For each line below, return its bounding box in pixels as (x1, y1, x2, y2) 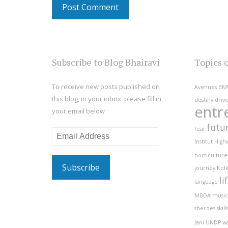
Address (52, 140, 78, 150)
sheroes (194, 205, 215, 212)
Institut (194, 138, 213, 146)
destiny (194, 96, 213, 104)
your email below (52, 106, 105, 116)
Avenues (194, 83, 217, 91)
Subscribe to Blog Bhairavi (52, 56, 160, 69)
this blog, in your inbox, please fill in (52, 94, 161, 104)
